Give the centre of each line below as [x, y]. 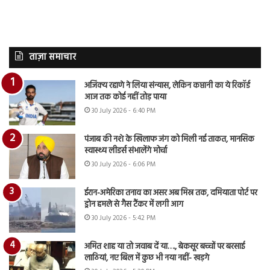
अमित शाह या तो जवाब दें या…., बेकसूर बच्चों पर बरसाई [165, 247]
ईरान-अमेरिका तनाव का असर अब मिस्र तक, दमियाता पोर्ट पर [171, 193]
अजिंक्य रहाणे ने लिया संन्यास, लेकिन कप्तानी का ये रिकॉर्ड [167, 86]
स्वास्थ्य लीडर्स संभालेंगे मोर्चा [126, 151]
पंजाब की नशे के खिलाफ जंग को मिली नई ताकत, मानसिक [169, 140]
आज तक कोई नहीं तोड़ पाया [125, 97]
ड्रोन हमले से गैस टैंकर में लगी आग [134, 205]
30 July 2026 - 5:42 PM [124, 218]
